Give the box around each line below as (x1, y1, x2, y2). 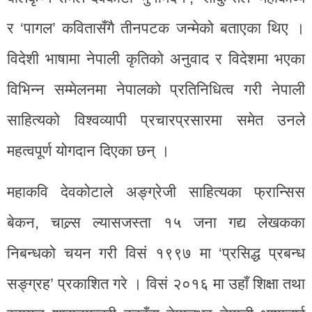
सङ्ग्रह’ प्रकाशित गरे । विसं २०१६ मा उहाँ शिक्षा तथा (7, 274, 305, 292)
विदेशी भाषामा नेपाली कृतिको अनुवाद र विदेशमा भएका (7, 49, 305, 68)
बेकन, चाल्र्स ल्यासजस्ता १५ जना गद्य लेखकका (7, 213, 305, 231)
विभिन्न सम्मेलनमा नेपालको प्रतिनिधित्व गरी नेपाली (7, 80, 305, 98)
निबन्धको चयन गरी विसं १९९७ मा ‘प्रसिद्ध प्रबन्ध (7, 244, 305, 262)
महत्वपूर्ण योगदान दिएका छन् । (7, 141, 170, 159)
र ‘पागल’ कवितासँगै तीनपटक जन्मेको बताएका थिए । (7, 19, 305, 37)
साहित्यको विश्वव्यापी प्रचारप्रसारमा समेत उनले (7, 111, 305, 129)
